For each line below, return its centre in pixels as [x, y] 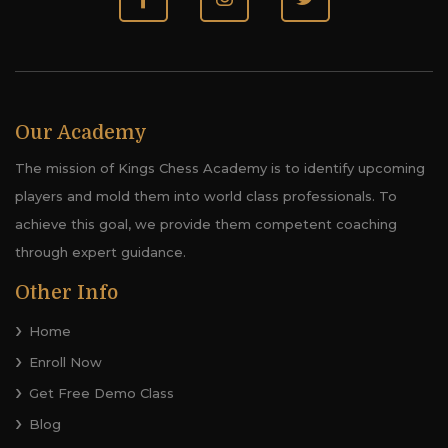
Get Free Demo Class [101, 392]
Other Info [66, 292]
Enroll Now [65, 361]
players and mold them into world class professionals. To [206, 195]
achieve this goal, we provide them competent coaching [206, 223]
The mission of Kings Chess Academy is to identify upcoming [220, 167]
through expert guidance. [100, 251]
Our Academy [81, 132]
